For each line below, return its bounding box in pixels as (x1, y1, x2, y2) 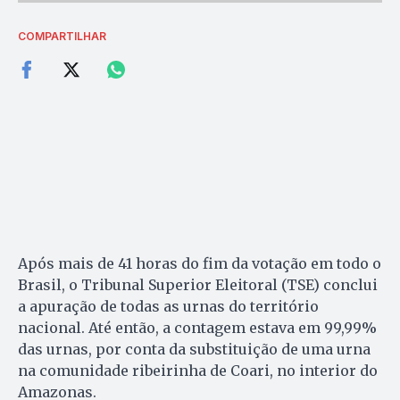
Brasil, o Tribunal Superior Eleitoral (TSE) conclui (18, 276, 378, 295)
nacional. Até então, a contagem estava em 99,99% (18, 319, 377, 337)
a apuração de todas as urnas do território (18, 297, 319, 316)
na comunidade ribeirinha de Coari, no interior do (18, 362, 378, 380)
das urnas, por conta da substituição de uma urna (18, 340, 371, 359)
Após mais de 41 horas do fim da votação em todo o (18, 254, 381, 273)
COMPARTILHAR (18, 29, 106, 44)
